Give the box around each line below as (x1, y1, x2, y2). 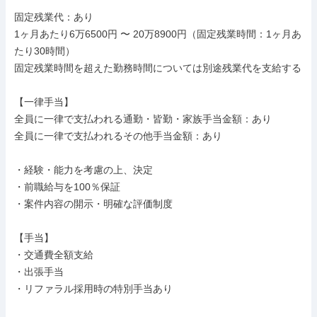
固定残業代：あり (14, 11, 93, 23)
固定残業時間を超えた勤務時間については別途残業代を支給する (14, 62, 301, 74)
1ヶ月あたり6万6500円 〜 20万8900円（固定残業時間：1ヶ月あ (14, 28, 301, 40)
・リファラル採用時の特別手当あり (14, 283, 173, 294)
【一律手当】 (14, 96, 74, 108)
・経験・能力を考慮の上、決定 (14, 164, 153, 175)
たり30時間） (14, 45, 75, 57)
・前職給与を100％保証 (14, 181, 120, 192)
